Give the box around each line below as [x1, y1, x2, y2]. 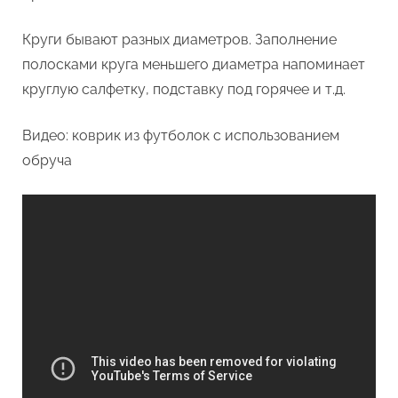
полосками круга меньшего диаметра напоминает [22, 55, 365, 73]
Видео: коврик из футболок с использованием [22, 126, 339, 144]
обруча [22, 151, 72, 169]
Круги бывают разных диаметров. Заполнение [22, 30, 337, 48]
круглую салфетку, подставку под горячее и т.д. [22, 80, 346, 98]
